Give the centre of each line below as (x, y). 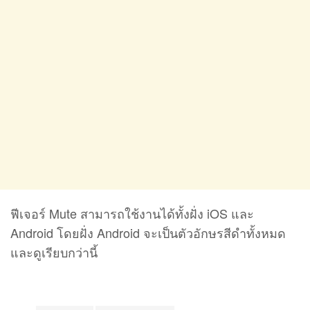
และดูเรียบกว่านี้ (54, 252)
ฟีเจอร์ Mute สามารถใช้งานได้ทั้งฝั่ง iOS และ (132, 213)
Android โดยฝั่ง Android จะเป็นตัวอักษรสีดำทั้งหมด (148, 232)
